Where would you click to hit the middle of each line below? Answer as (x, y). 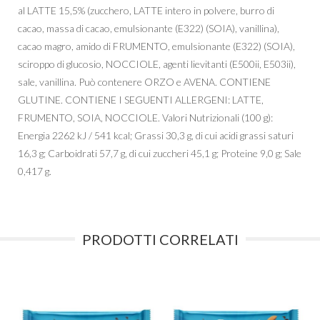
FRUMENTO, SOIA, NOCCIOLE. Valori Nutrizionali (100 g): (145, 117)
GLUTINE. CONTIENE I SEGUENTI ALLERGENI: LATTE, (141, 99)
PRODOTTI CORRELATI (160, 239)
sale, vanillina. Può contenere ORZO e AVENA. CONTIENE (144, 81)
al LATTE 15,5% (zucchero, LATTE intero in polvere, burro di (146, 10)
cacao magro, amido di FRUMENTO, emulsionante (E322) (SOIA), (156, 46)
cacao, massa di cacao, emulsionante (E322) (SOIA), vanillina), (149, 28)
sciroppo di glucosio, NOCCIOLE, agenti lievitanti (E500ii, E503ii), (157, 64)
